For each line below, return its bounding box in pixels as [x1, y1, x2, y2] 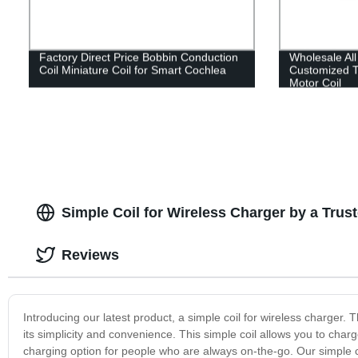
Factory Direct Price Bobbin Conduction [38, 50, 238, 64]
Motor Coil [288, 76, 341, 89]
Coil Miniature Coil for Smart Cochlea [38, 63, 226, 77]
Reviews [61, 246, 119, 263]
